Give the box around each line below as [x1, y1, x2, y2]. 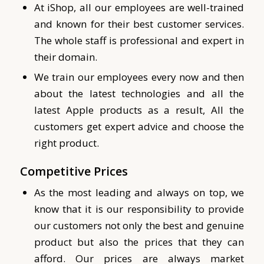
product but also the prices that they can [34, 235, 245, 249]
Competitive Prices [19, 163, 131, 179]
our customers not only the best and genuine [34, 218, 245, 232]
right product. [34, 136, 101, 150]
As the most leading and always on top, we [34, 185, 245, 199]
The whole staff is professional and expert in [34, 33, 245, 47]
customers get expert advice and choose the [34, 119, 245, 133]
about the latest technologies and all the [34, 86, 245, 100]
